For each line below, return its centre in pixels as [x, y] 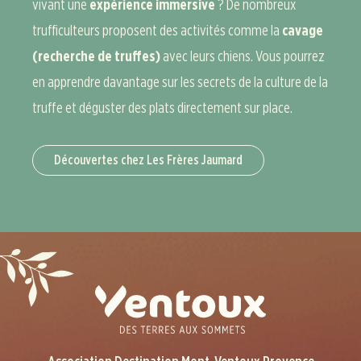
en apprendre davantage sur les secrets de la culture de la [180, 81]
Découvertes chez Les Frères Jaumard [148, 160]
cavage [303, 30]
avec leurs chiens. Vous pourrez [243, 56]
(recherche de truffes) [96, 56]
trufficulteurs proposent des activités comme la [157, 30]
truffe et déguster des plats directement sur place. [162, 107]
